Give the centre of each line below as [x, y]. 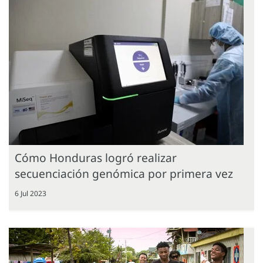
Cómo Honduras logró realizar [96, 157]
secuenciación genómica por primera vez [124, 173]
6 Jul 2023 [31, 193]
